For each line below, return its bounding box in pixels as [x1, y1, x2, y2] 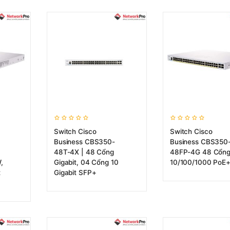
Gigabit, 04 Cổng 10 [54, 158, 119, 166]
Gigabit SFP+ [54, 168, 97, 177]
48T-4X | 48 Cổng [54, 148, 114, 156]
